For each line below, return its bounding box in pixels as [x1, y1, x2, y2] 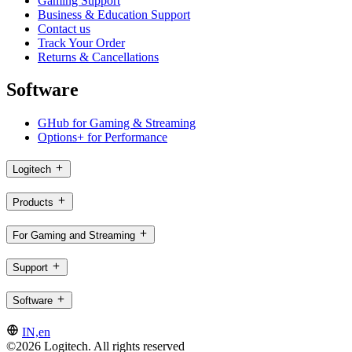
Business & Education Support [38, 7, 190, 21]
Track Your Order [38, 35, 125, 49]
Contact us [38, 21, 90, 35]
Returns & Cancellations [38, 49, 159, 64]
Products [13, 196, 53, 208]
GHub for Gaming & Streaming [38, 116, 196, 130]
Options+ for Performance [38, 130, 167, 145]
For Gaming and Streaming [13, 229, 135, 241]
